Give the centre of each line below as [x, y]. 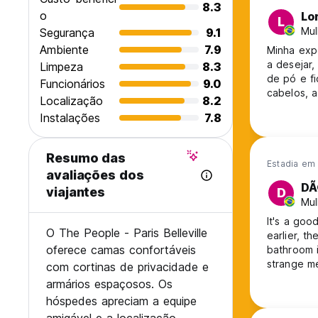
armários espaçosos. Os [109, 284]
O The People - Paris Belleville [127, 233]
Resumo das [86, 158]
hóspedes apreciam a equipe [121, 301]
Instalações [70, 118]
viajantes [76, 192]
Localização [71, 101]
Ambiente [64, 50]
